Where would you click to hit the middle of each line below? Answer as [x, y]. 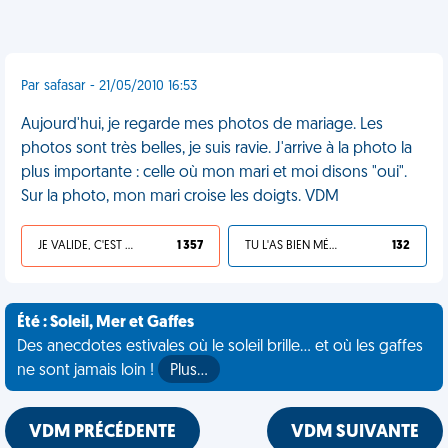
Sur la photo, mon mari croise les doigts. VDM [180, 197]
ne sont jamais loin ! [87, 371]
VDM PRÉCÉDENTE [102, 432]
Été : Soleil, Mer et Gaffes [105, 323]
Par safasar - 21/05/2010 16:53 [109, 86]
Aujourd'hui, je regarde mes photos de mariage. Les [202, 125]
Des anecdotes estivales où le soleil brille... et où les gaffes [220, 347]
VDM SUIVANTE [355, 432]
